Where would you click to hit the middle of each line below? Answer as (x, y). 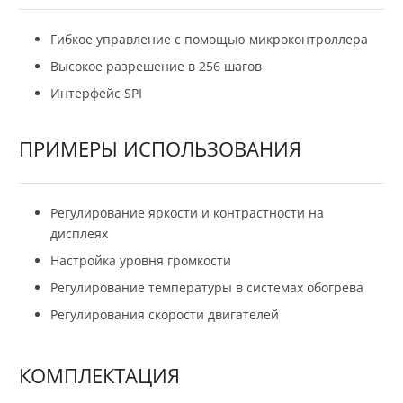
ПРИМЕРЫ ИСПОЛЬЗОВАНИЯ (160, 149)
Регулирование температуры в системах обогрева (207, 288)
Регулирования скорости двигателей (165, 315)
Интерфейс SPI (96, 94)
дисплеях (79, 234)
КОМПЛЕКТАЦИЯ (99, 376)
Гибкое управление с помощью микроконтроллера (209, 40)
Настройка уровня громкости (141, 261)
